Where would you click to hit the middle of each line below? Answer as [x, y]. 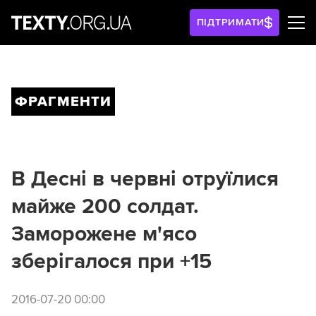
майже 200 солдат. [105, 206]
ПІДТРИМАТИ [231, 22]
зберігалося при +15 [111, 261]
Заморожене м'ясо [104, 234]
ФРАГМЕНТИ [63, 102]
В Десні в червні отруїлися [145, 179]
